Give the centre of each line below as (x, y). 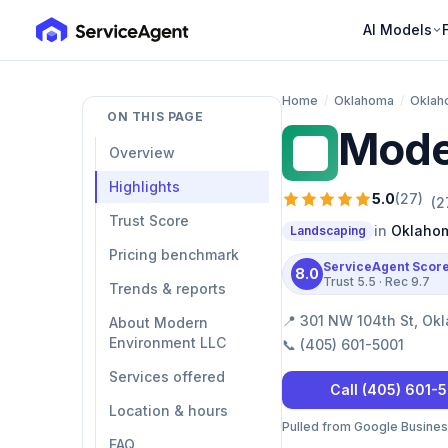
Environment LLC (167, 342)
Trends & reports (167, 288)
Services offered (167, 376)
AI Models (397, 29)
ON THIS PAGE (155, 116)
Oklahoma (364, 100)
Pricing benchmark (174, 254)
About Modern (158, 322)
